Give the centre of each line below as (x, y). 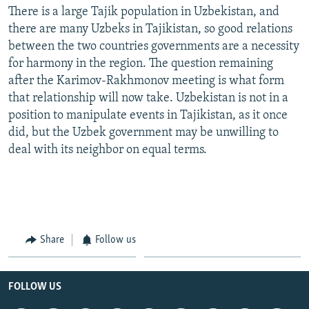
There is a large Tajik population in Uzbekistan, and (144, 12)
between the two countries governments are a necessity (154, 46)
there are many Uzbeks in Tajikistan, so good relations (150, 29)
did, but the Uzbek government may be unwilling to (143, 132)
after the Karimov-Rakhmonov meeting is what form (146, 81)
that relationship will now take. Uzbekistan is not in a (148, 98)
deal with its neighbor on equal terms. (108, 150)
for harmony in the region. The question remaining (141, 63)
